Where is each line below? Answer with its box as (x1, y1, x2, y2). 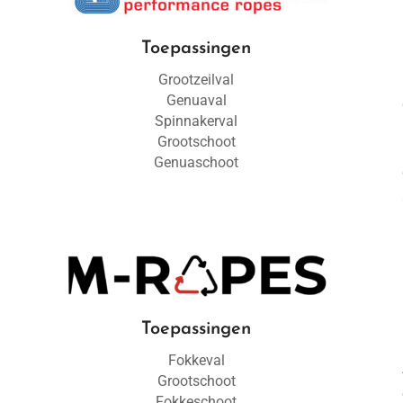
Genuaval (166, 92, 227, 109)
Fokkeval (167, 352, 225, 369)
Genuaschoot (154, 154, 239, 171)
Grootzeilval (158, 71, 235, 88)
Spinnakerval (155, 112, 238, 130)
